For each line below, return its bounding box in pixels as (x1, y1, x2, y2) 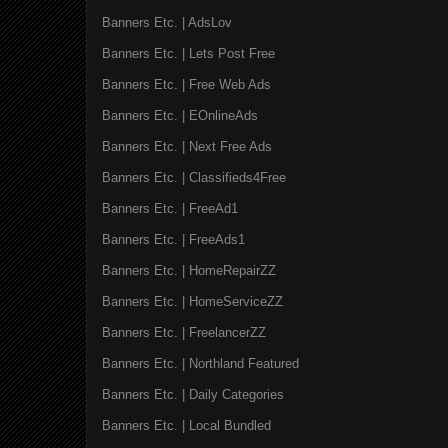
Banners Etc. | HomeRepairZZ (102, 262, 276, 278)
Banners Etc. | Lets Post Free (102, 45, 275, 61)
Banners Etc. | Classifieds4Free (102, 169, 286, 185)
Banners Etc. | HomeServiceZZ (102, 293, 283, 309)
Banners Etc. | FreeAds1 (102, 231, 245, 247)
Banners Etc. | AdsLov (102, 14, 232, 30)
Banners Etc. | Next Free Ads (102, 138, 272, 154)
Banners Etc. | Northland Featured (102, 355, 299, 371)
